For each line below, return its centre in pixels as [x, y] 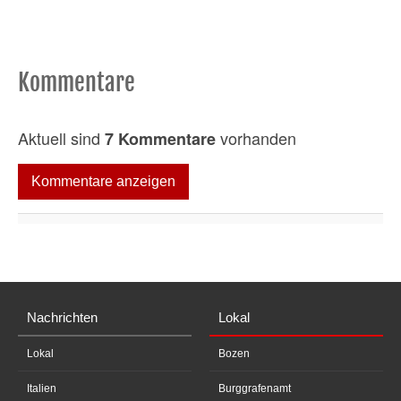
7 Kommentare [160, 139]
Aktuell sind [61, 138]
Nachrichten [62, 317]
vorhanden [256, 138]
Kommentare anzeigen [103, 181]
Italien [42, 388]
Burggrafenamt [255, 388]
